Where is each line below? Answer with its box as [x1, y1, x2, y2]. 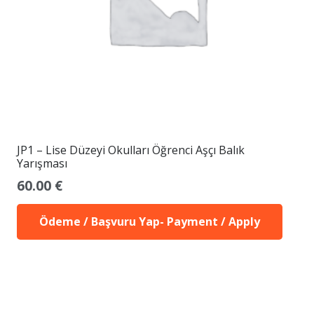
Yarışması [17, 155, 67, 171]
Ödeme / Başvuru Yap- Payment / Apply [39, 214, 260, 230]
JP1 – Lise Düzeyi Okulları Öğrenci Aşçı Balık [17, 142, 245, 158]
